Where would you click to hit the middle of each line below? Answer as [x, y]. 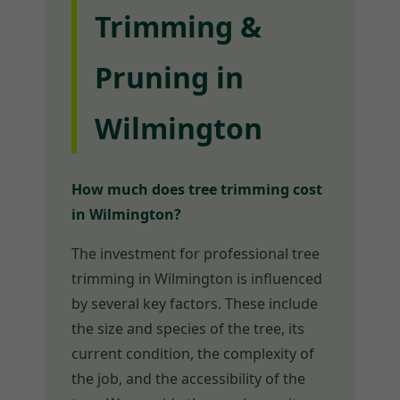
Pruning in [169, 77]
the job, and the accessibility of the [188, 379]
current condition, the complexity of [193, 354]
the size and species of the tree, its [188, 329]
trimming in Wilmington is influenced [197, 279]
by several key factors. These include [195, 304]
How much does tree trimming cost [197, 190]
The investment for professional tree [196, 254]
